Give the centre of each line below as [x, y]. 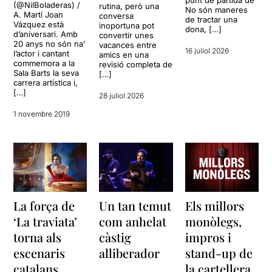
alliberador [130, 253]
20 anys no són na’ [49, 44]
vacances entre [128, 45]
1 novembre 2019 [42, 114]
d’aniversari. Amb [46, 34]
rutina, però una [129, 6]
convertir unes [127, 36]
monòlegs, [213, 221]
